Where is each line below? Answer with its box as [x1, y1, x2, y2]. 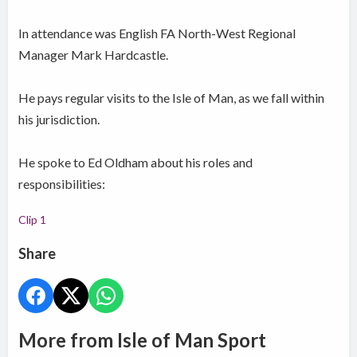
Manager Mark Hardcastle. [18, 47, 169, 63]
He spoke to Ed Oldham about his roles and [18, 155, 253, 171]
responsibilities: [18, 176, 106, 192]
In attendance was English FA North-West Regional [18, 25, 296, 41]
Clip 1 [18, 213, 47, 227]
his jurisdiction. [18, 112, 100, 127]
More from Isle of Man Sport [18, 328, 267, 352]
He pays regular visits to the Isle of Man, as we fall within [18, 90, 325, 106]
